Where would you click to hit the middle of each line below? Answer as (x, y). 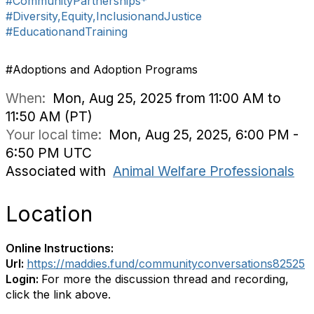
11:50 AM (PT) (49, 116)
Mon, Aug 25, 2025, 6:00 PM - (204, 135)
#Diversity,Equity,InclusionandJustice (104, 16)
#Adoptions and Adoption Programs (102, 69)
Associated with (59, 171)
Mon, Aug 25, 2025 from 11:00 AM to (167, 98)
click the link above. (58, 294)
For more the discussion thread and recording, (165, 279)
